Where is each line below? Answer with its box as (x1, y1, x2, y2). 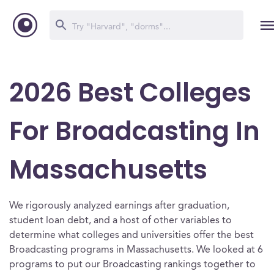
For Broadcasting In (9, 113, 260, 149)
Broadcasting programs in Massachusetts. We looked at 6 (9, 245, 263, 255)
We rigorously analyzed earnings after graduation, (9, 201, 229, 211)
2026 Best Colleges (9, 75, 251, 111)
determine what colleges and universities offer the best (9, 231, 254, 240)
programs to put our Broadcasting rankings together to (9, 260, 256, 270)
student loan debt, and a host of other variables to (9, 216, 232, 226)
